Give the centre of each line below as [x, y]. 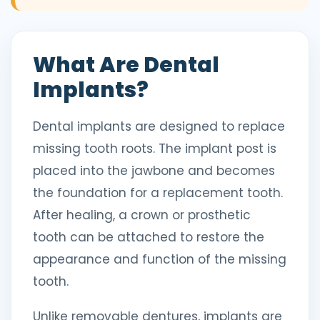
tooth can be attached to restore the [149, 237]
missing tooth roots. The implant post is [155, 149]
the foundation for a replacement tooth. [158, 193]
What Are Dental [126, 65]
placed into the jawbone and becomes [154, 171]
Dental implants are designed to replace [159, 126]
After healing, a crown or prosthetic [142, 215]
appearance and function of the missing [160, 259]
